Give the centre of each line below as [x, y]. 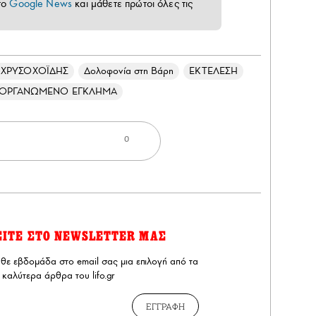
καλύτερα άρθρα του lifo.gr [58, 275]
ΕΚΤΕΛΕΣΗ [213, 71]
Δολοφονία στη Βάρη [129, 71]
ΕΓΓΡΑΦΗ [165, 306]
